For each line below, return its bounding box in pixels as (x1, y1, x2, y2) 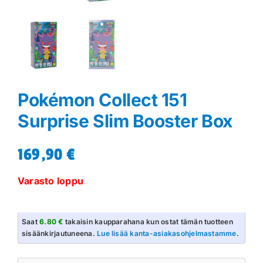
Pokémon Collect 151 (18, 89, 187, 111)
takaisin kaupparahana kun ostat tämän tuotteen (63, 217, 233, 227)
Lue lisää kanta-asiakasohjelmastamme (97, 229, 237, 238)
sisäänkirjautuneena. (22, 229, 97, 238)
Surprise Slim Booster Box (18, 110, 232, 132)
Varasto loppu (18, 175, 84, 187)
